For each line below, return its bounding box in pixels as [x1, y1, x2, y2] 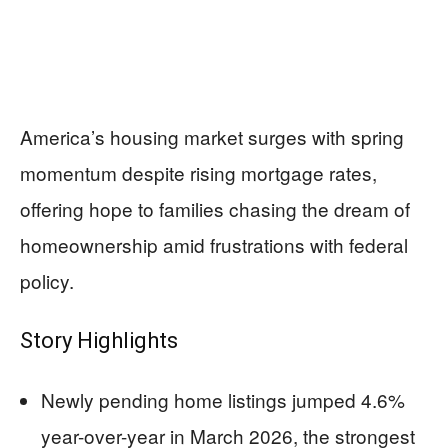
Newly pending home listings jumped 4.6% [41, 386, 405, 413]
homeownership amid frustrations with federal [20, 231, 408, 258]
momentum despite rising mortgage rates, [20, 159, 377, 186]
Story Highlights [20, 328, 178, 353]
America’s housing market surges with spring [20, 123, 404, 150]
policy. [20, 267, 74, 294]
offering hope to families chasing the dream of [20, 195, 410, 222]
